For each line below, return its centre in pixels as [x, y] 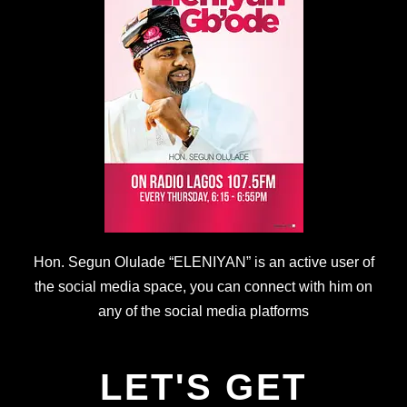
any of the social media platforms [203, 311]
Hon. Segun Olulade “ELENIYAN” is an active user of [203, 262]
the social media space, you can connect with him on [203, 286]
